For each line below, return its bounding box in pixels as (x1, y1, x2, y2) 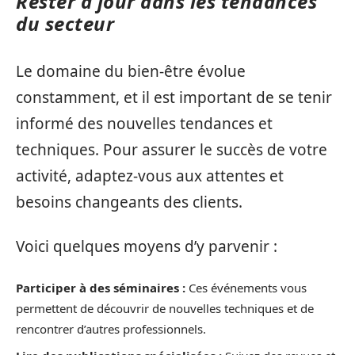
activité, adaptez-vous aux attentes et (16, 166, 284, 187)
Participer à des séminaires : (16, 280, 185, 296)
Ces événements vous (185, 280, 307, 296)
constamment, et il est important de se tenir (16, 87, 332, 109)
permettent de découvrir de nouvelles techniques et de (16, 300, 314, 317)
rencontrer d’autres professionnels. (16, 321, 206, 338)
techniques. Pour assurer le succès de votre (16, 139, 327, 161)
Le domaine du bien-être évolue (16, 61, 246, 82)
